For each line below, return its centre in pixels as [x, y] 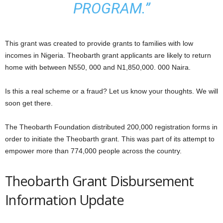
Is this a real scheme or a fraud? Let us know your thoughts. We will [111, 91]
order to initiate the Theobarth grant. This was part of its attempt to [110, 139]
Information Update [65, 200]
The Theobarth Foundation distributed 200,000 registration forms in [111, 127]
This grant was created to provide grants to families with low [99, 43]
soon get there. [29, 103]
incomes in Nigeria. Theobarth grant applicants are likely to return [108, 55]
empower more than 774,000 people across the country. [93, 151]
